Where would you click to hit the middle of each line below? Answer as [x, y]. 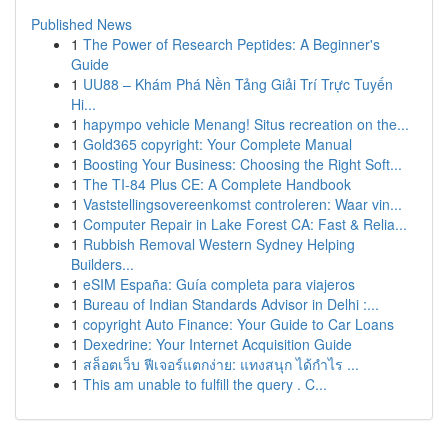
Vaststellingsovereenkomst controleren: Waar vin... [242, 204]
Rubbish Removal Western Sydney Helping [219, 244]
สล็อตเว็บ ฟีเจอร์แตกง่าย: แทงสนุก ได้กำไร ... [221, 364]
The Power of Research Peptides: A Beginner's [231, 44]
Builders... [102, 264]
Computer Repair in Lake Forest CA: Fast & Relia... [245, 224]
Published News [81, 24]
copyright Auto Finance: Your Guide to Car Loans [238, 324]
